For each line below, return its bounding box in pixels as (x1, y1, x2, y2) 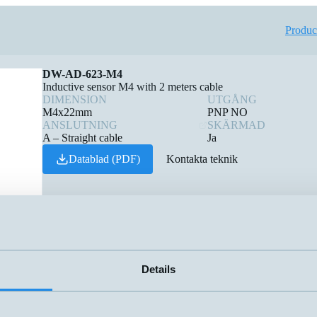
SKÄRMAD (207, 119, 266, 131)
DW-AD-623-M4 (42, 68, 122, 80)
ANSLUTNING (42, 119, 117, 131)
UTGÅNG (207, 93, 258, 105)
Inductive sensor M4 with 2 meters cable (42, 81, 223, 93)
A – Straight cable (42, 132, 122, 144)
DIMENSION (42, 93, 107, 105)
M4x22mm (42, 106, 92, 118)
